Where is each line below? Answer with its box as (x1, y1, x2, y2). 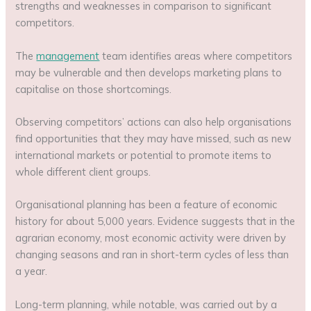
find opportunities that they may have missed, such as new (15, 132, 292, 145)
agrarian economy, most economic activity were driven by (15, 231, 287, 245)
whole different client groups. (15, 165, 151, 178)
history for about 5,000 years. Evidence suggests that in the (15, 215, 296, 228)
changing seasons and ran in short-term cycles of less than (15, 248, 289, 262)
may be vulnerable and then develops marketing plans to (15, 65, 283, 79)
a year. (15, 264, 48, 278)
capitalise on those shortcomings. (15, 82, 172, 96)
